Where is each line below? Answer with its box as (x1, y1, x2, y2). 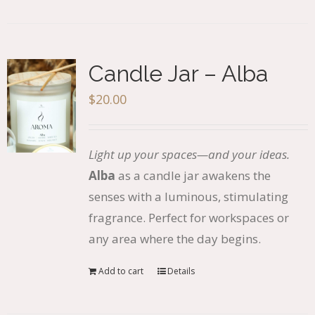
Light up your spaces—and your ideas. (88, 146, 290, 162)
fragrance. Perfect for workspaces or (88, 210, 289, 226)
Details (167, 265, 195, 277)
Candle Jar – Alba (88, 60, 269, 86)
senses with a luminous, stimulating (88, 188, 288, 205)
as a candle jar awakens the (115, 167, 271, 184)
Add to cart (98, 265, 143, 277)
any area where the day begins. (88, 231, 261, 247)
